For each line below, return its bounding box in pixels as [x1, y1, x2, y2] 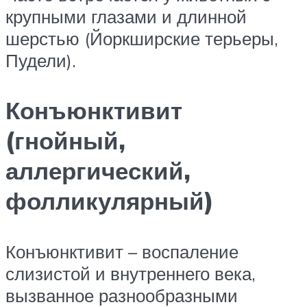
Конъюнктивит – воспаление [5, 240, 238, 262]
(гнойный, [5, 125, 125, 156]
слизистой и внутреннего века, [5, 262, 256, 284]
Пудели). [5, 49, 76, 72]
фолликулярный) [5, 186, 214, 217]
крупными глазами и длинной [5, 5, 247, 28]
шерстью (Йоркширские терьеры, [5, 27, 278, 50]
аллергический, [5, 156, 191, 186]
